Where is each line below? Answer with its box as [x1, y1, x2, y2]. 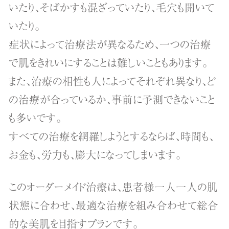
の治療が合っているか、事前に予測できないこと [9, 91, 216, 107]
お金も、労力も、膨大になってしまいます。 [9, 146, 182, 162]
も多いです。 [9, 109, 62, 125]
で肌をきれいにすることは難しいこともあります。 [9, 54, 209, 70]
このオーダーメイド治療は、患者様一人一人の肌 [9, 178, 218, 194]
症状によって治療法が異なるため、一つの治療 [9, 36, 212, 52]
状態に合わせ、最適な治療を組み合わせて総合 [9, 197, 219, 213]
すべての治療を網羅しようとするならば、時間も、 [9, 128, 215, 144]
